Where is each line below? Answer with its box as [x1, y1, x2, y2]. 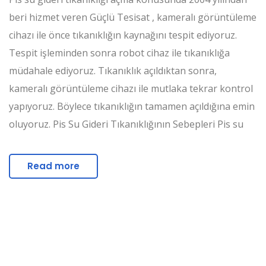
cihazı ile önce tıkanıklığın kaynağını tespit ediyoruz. [9, 28, 237, 42]
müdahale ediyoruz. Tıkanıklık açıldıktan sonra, [9, 64, 217, 78]
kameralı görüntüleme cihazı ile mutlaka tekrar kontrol [9, 82, 253, 96]
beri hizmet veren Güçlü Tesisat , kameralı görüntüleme [9, 11, 256, 24]
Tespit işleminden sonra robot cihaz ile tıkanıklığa [9, 46, 230, 60]
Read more [27, 160, 80, 173]
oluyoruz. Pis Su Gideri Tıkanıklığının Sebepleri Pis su [9, 118, 243, 131]
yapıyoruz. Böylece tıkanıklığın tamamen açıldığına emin [9, 100, 255, 113]
